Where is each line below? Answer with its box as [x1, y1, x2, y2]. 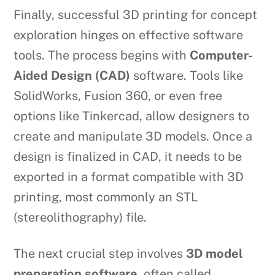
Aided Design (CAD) [14, 68, 131, 83]
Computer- [190, 48, 254, 63]
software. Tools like [130, 68, 244, 83]
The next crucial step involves [14, 246, 187, 261]
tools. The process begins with [14, 48, 190, 63]
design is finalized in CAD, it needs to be [14, 149, 242, 165]
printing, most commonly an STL [14, 190, 199, 205]
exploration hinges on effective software [14, 28, 244, 43]
